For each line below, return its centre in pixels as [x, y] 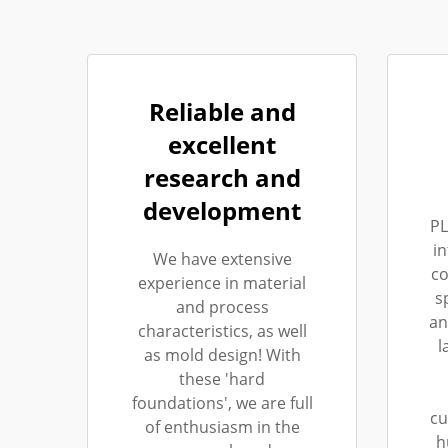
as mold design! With [222, 355]
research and [222, 177]
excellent [222, 144]
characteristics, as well [222, 331]
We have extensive [222, 259]
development [222, 210]
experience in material [222, 283]
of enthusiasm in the [222, 427]
